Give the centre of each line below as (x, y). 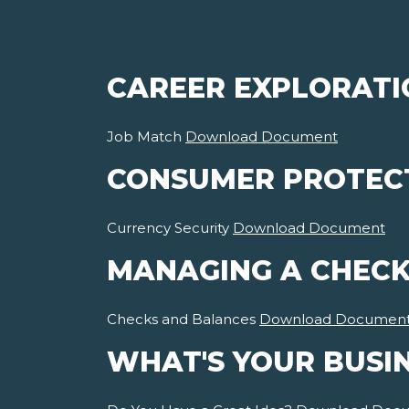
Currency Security (170, 228)
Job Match (146, 137)
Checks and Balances (183, 320)
